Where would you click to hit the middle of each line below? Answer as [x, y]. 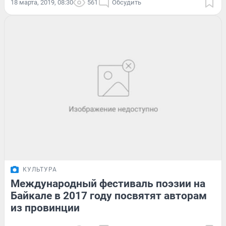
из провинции [45, 208]
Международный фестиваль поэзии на [108, 183]
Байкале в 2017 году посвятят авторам [109, 195]
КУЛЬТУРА [40, 169]
